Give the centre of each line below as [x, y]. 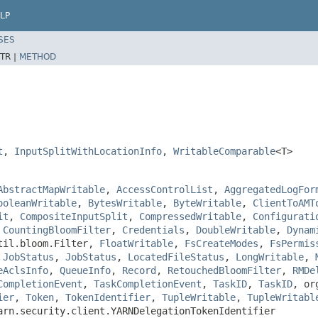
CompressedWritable [190, 216]
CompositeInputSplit [74, 216]
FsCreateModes [221, 243]
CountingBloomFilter [57, 230]
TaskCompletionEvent [148, 284]
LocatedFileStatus [176, 257]
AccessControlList [165, 189]
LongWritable [270, 257]
